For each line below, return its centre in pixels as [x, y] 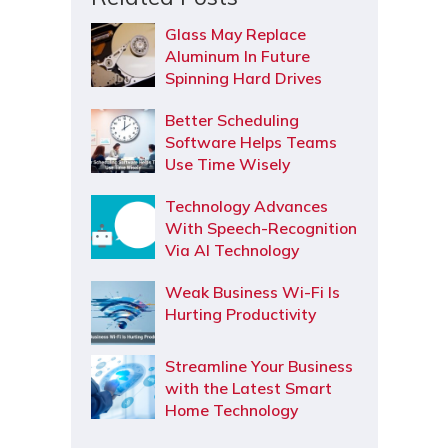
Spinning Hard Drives [243, 78]
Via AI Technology [231, 250]
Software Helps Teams [250, 142]
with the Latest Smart [248, 388]
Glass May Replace [235, 34]
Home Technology [231, 410]
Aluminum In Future [237, 56]
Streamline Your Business [258, 366]
